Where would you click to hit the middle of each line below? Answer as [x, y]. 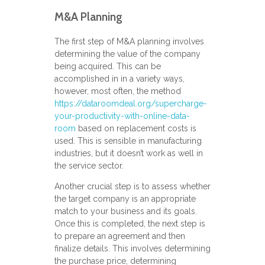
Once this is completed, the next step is [130, 224]
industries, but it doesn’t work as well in [128, 153]
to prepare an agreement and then [119, 236]
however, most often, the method [117, 91]
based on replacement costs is [136, 129]
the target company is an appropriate [125, 199]
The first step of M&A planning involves [129, 42]
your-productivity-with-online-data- [122, 116]
